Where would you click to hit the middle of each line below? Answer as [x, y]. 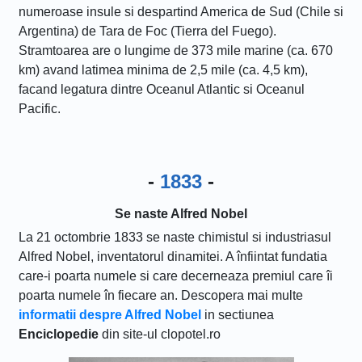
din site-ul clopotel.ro [160, 334]
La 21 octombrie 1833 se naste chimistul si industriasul [175, 237]
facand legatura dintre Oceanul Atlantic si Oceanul [162, 89]
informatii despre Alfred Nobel [110, 315]
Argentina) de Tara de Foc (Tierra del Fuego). [147, 31]
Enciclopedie [59, 334]
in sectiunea [238, 315]
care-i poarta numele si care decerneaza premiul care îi [176, 276]
